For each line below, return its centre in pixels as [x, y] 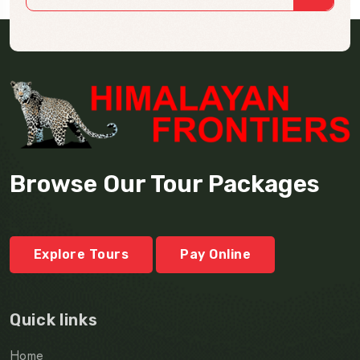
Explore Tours [82, 254]
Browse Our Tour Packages [165, 184]
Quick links [54, 319]
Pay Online [216, 254]
